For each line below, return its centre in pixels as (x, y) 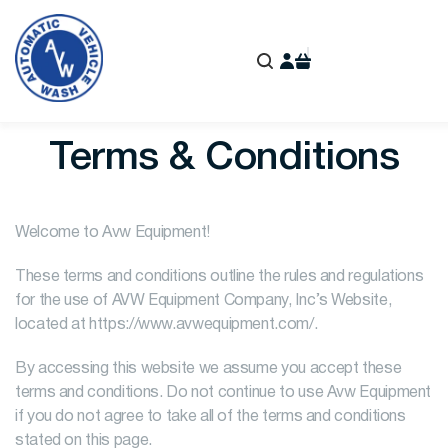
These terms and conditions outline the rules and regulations (219, 277)
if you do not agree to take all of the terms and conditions (210, 417)
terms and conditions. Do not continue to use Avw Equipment (223, 393)
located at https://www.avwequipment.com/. (166, 325)
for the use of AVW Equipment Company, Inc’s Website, (203, 301)
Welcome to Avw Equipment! (112, 233)
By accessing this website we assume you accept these (208, 369)
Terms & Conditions (224, 158)
